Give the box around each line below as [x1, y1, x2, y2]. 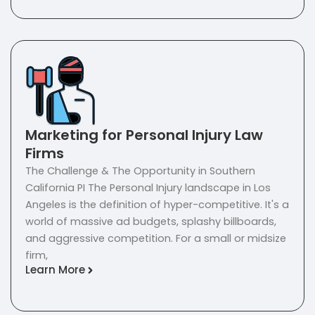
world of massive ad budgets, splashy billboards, [25, 214, 276, 229]
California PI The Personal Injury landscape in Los [25, 180, 271, 195]
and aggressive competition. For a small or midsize [25, 231, 286, 245]
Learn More [25, 262, 85, 278]
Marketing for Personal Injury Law [25, 124, 263, 145]
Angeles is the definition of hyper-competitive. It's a [25, 197, 289, 212]
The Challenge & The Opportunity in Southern [25, 163, 255, 178]
